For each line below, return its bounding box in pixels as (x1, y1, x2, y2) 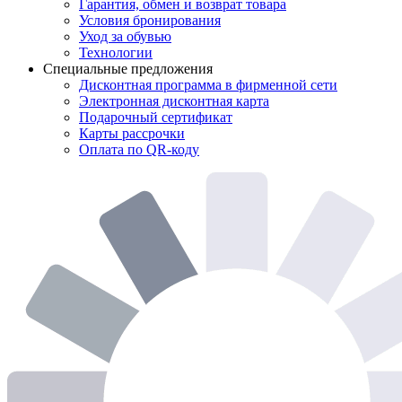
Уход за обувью (79, 29, 171, 45)
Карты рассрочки (79, 126, 185, 142)
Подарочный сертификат (79, 109, 232, 126)
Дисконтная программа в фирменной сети (79, 77, 337, 93)
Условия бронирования (79, 13, 221, 29)
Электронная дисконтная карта (79, 93, 269, 109)
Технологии (79, 45, 153, 61)
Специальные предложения (43, 61, 213, 77)
